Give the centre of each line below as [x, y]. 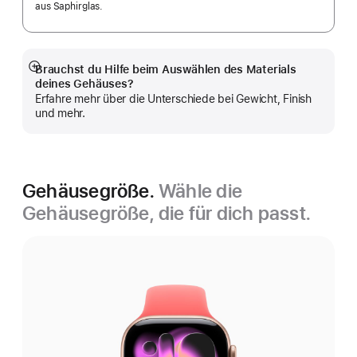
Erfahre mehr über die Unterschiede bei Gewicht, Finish [173, 99]
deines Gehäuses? [84, 84]
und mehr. [60, 113]
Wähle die [200, 191]
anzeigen [56, 90]
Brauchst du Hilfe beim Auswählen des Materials [166, 69]
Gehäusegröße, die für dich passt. [167, 213]
